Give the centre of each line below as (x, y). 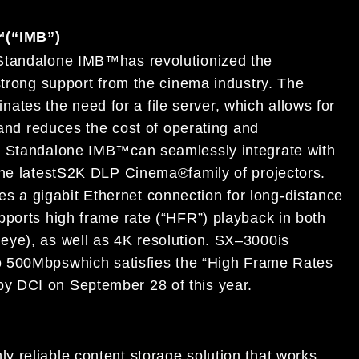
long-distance (297, 195)
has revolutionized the (196, 61)
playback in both (269, 218)
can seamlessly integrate (219, 150)
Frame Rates (288, 262)
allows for (302, 105)
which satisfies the (133, 262)
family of (220, 173)
